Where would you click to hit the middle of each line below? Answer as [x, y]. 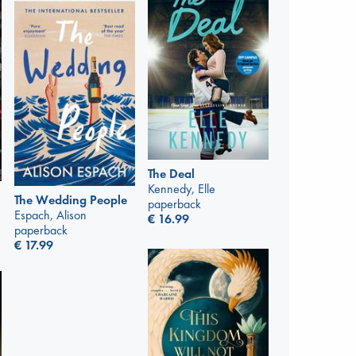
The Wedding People [71, 200]
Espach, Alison [50, 215]
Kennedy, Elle [182, 188]
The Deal [171, 173]
